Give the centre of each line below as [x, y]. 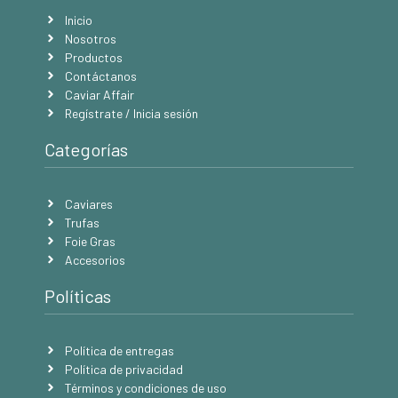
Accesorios [95, 259]
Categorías [86, 149]
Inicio [78, 20]
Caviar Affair [99, 94]
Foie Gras [90, 241]
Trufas [82, 222]
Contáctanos [100, 76]
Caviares [88, 203]
